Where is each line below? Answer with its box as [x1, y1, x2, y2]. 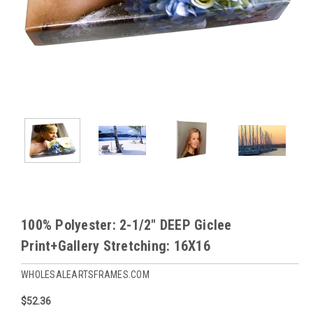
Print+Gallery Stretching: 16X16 [21, 237, 210, 254]
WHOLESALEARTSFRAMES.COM [21, 268, 150, 280]
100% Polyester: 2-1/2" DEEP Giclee [21, 216, 232, 233]
